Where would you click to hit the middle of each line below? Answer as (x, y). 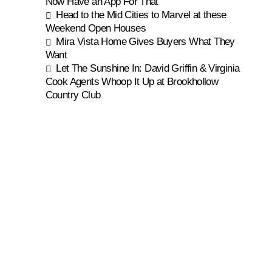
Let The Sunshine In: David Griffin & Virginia (148, 68)
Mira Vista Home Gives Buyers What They (145, 42)
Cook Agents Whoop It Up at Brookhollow (132, 82)
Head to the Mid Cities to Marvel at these (141, 15)
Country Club (73, 95)
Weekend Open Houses (95, 28)
